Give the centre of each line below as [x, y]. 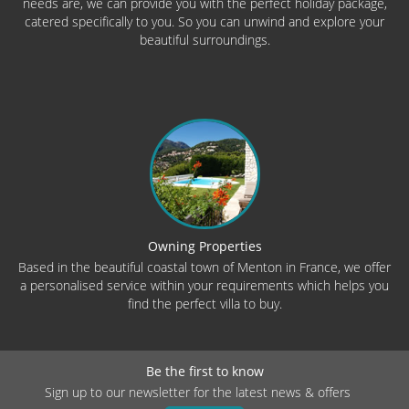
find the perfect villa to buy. [204, 304]
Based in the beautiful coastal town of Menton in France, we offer [204, 267]
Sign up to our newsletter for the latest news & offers [197, 393]
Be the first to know [204, 372]
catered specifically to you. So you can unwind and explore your [204, 21]
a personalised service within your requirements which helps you [204, 286]
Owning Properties [204, 246]
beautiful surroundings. [204, 39]
